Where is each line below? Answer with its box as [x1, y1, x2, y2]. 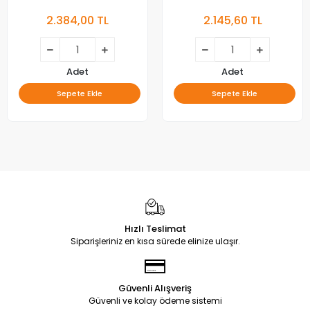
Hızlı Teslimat [124, 222, 186, 236]
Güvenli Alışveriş [118, 282, 192, 295]
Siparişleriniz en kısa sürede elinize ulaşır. [70, 235, 240, 248]
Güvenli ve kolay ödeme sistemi [88, 295, 222, 307]
